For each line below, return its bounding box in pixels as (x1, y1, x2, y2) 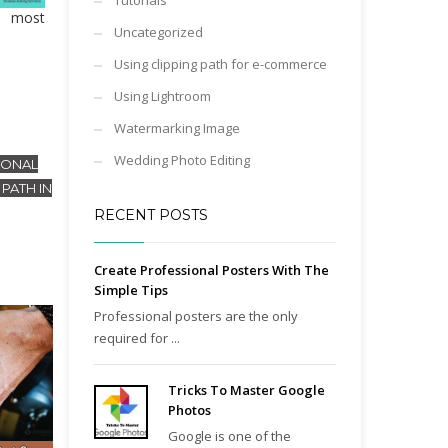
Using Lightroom (113, 87, 211, 105)
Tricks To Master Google (167, 381, 325, 399)
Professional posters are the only (93, 307, 298, 325)
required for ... (93, 329, 180, 347)
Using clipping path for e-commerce (113, 55, 327, 73)
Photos (167, 401, 211, 419)
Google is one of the (167, 427, 291, 445)
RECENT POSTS (93, 206, 208, 224)
